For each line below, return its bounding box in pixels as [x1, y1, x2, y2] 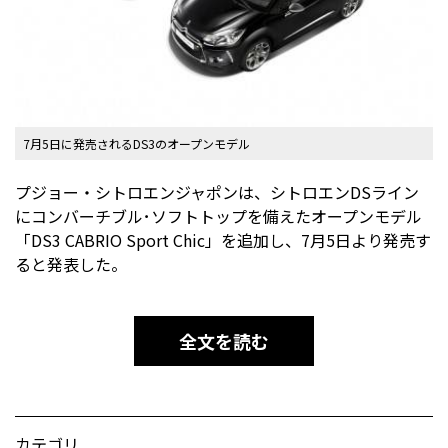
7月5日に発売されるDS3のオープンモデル [23, 135, 250, 153]
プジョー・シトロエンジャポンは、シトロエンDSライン [15, 180, 419, 205]
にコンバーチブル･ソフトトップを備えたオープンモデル [15, 204, 422, 229]
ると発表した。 [15, 252, 127, 277]
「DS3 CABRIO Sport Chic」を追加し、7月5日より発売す [15, 228, 431, 253]
